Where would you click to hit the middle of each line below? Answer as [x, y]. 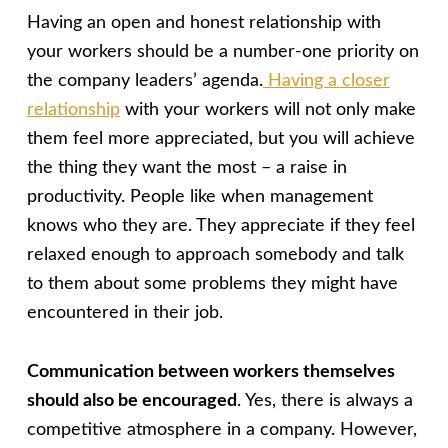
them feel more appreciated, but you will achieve [220, 139]
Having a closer [326, 81]
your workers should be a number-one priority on [222, 52]
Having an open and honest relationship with [203, 23]
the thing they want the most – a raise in [186, 168]
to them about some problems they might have [212, 284]
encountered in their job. [124, 313]
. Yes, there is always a [324, 400]
